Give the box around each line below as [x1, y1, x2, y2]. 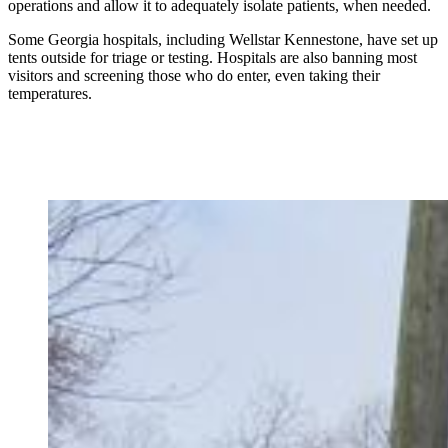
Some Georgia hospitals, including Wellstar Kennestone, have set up [8, 31, 438, 49]
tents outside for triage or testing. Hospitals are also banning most [8, 49, 417, 67]
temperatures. [8, 85, 92, 103]
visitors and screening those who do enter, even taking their [8, 67, 380, 85]
